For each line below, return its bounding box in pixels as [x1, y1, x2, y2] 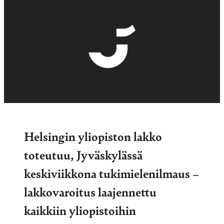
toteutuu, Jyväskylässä [24, 146, 142, 163]
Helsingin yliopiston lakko [24, 127, 162, 145]
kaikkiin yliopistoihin [24, 201, 136, 219]
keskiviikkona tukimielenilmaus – [24, 164, 199, 182]
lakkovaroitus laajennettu [24, 183, 156, 200]
